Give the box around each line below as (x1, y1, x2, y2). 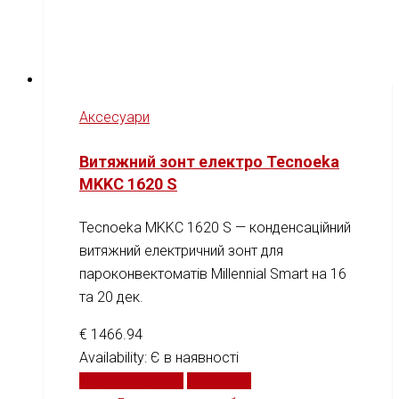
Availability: (79, 348, 151, 366)
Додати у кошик (79, 371, 183, 389)
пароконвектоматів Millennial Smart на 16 (79, 265, 346, 282)
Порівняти (187, 371, 251, 389)
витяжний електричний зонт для (79, 241, 283, 259)
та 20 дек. (79, 288, 143, 305)
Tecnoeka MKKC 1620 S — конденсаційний (79, 218, 351, 236)
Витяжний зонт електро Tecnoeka (79, 152, 339, 172)
